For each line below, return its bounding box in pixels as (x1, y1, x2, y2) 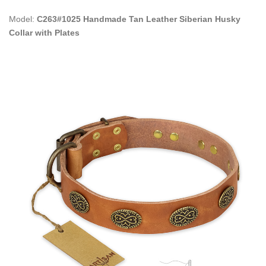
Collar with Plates (9, 27, 80, 37)
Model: (9, 14, 37, 24)
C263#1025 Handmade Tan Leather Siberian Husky (37, 14, 240, 24)
